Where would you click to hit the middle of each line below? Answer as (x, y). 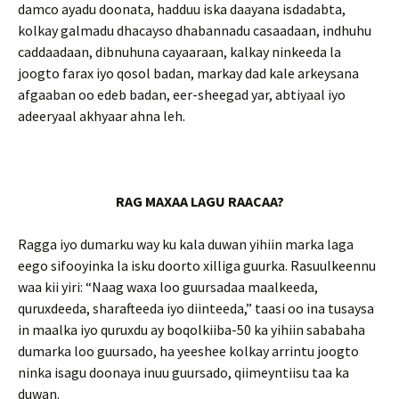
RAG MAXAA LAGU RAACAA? (199, 201)
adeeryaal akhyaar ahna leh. (102, 116)
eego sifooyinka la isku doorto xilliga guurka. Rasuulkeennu (197, 265)
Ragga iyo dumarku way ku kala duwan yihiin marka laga (186, 244)
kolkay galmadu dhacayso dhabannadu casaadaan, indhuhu (195, 30)
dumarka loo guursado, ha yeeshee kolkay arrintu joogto (188, 351)
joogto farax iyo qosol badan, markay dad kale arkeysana (188, 73)
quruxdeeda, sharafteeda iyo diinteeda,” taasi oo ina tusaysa (196, 308)
